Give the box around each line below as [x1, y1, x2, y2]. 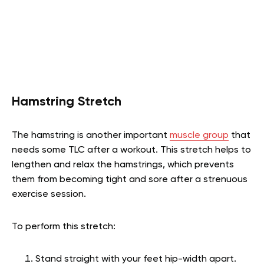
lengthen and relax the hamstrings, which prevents [12, 160, 234, 170]
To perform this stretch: [12, 222, 115, 232]
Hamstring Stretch [12, 95, 121, 108]
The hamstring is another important [12, 130, 170, 140]
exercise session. [12, 189, 86, 199]
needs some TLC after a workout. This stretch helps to [12, 145, 251, 155]
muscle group [170, 130, 229, 140]
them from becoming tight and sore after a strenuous [12, 174, 247, 184]
